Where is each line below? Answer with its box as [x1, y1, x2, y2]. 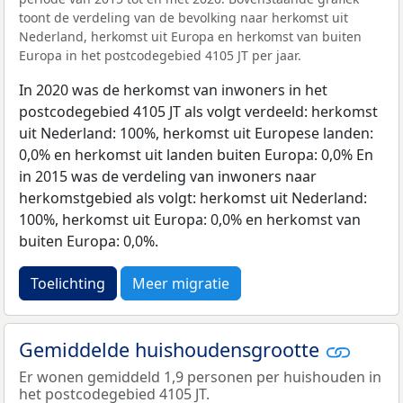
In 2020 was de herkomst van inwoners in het [19, 80, 327, 101]
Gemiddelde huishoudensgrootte [19, 336, 325, 363]
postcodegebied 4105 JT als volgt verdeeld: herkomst [19, 102, 378, 122]
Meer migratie [132, 273, 229, 294]
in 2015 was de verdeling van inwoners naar [19, 166, 317, 187]
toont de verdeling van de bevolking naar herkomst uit [19, 9, 348, 27]
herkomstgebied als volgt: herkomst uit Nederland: [19, 188, 367, 209]
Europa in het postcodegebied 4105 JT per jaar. [19, 47, 301, 65]
